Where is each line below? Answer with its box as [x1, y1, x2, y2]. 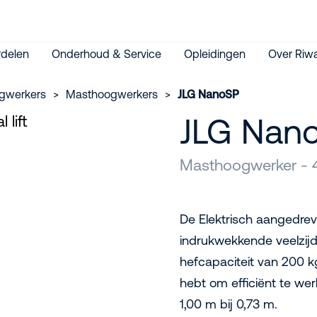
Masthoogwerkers [66, 88, 158, 100]
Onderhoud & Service [52, 47, 161, 60]
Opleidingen [184, 47, 246, 60]
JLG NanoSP [178, 88, 239, 100]
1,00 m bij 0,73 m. [180, 296, 277, 311]
